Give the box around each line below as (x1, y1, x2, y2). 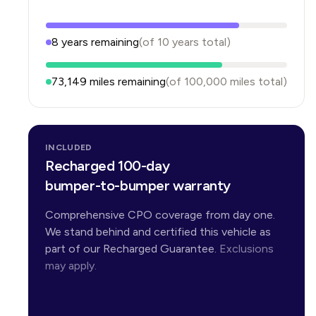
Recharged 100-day (45, 157, 170, 174)
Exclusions (219, 242, 274, 255)
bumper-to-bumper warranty (45, 177, 231, 194)
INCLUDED (45, 142, 92, 152)
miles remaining (87, 75, 166, 88)
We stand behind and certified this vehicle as (45, 225, 271, 238)
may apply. (45, 259, 97, 272)
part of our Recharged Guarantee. (45, 242, 217, 255)
